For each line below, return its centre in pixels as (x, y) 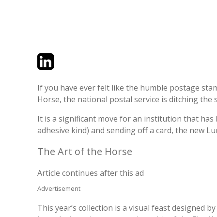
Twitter (50, 57)
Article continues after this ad (91, 173)
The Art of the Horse (85, 151)
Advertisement (59, 188)
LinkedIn (69, 57)
